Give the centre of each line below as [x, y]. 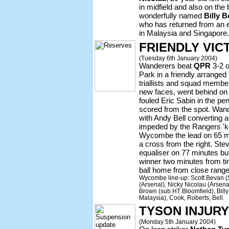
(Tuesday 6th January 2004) [178, 58]
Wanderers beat [166, 66]
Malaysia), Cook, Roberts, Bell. [182, 198]
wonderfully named [171, 16]
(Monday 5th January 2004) [177, 222]
